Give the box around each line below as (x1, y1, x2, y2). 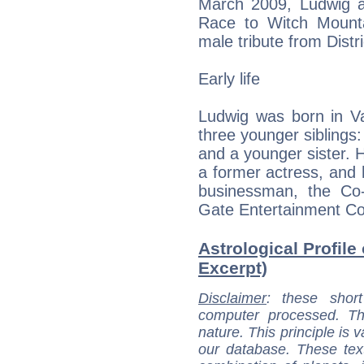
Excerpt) (198, 258, 267, 277)
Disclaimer (198, 289, 266, 306)
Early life (198, 69, 260, 88)
